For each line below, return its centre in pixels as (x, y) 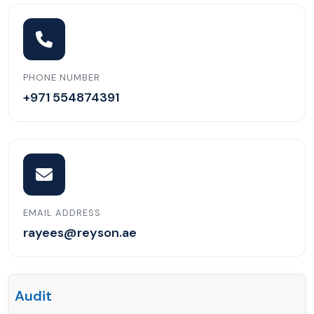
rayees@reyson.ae (80, 232)
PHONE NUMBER (62, 77)
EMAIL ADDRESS (62, 212)
